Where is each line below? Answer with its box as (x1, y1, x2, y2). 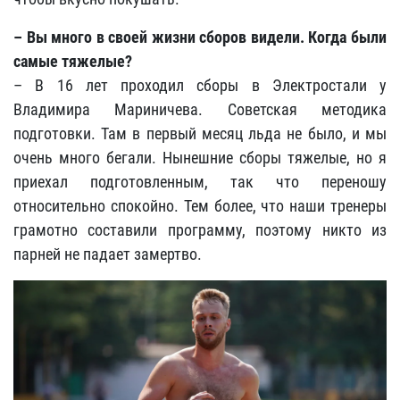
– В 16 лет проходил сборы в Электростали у (13, 76, 387, 95)
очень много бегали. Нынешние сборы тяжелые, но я (13, 148, 387, 167)
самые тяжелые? (13, 52, 132, 71)
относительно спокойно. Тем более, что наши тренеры (13, 196, 387, 215)
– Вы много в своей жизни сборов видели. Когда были (13, 28, 387, 46)
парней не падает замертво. (13, 245, 202, 263)
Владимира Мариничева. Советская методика (13, 100, 387, 119)
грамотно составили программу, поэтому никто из (13, 221, 387, 239)
